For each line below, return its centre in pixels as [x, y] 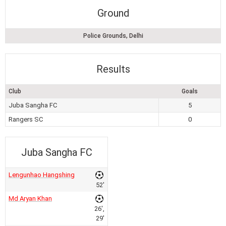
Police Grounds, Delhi [113, 36]
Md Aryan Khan [30, 199]
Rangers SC [26, 120]
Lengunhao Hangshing [42, 175]
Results [113, 69]
